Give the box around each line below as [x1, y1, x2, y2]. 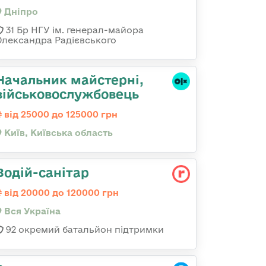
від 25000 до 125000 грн [2, 109, 118, 119]
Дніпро [2, 7, 38, 17]
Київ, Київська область [2, 128, 113, 138]
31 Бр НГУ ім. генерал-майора [4, 25, 144, 35]
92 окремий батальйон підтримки [4, 224, 164, 235]
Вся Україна [2, 206, 61, 216]
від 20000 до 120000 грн [2, 188, 119, 198]
